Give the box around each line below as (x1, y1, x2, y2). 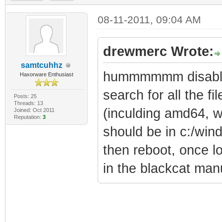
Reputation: (13, 113, 43, 120)
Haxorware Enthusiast (20, 71, 74, 77)
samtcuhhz (21, 60, 63, 69)
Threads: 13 (13, 100, 43, 106)
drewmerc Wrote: (103, 44, 214, 59)
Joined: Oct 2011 (13, 107, 55, 113)
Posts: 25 (13, 93, 37, 99)
